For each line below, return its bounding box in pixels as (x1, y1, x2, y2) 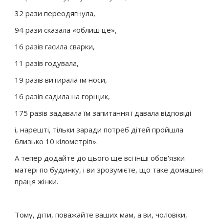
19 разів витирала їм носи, (15, 75, 107, 85)
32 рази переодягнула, (15, 8, 95, 18)
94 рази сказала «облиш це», (15, 25, 117, 35)
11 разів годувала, (15, 58, 79, 68)
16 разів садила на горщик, (15, 91, 110, 101)
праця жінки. (15, 176, 58, 186)
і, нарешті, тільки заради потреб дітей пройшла (15, 125, 183, 134)
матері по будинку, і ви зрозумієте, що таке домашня (15, 165, 203, 175)
